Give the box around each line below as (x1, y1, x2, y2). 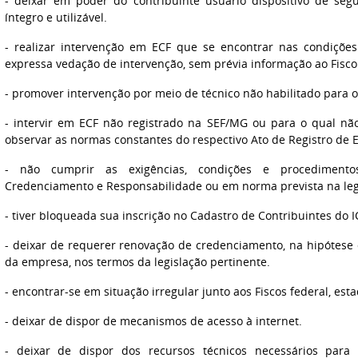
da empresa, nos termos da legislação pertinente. (4, 254, 270, 269)
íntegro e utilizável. (4, 10, 107, 25)
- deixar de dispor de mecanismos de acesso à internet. (4, 313, 302, 328)
